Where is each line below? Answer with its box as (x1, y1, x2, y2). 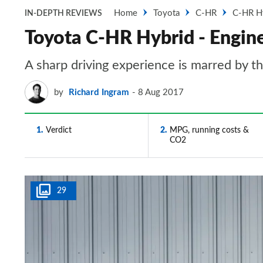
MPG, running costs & (169, 126, 249, 134)
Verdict (46, 126, 72, 134)
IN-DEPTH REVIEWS (25, 9, 102, 18)
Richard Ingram (69, 87, 129, 97)
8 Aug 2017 (138, 87, 184, 97)
